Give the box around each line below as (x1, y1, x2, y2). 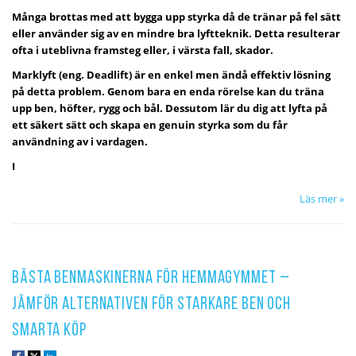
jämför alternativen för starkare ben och (12, 295, 291, 314)
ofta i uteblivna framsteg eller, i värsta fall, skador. (12, 42, 273, 57)
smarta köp (12, 321, 87, 340)
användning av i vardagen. (12, 133, 148, 149)
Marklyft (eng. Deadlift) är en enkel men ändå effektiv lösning (12, 67, 331, 82)
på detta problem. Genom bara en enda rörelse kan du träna (12, 83, 324, 99)
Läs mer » (300, 191, 344, 206)
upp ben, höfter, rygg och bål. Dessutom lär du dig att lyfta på (12, 100, 327, 115)
